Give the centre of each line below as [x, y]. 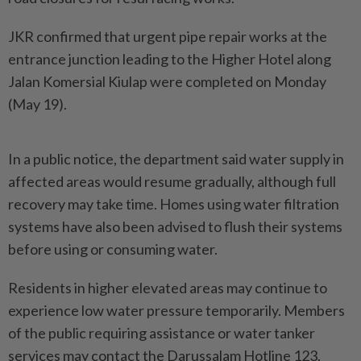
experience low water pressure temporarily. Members [176, 310]
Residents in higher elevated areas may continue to [168, 287]
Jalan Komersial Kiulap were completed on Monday [167, 81]
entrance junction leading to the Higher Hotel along [170, 58]
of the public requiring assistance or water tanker [162, 332]
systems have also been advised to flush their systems [175, 226]
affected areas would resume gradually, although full [172, 181]
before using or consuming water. [113, 249]
